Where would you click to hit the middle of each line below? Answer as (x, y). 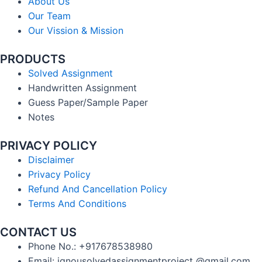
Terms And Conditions (77, 204)
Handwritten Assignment (82, 88)
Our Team (49, 16)
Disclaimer (51, 160)
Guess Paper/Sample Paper (88, 102)
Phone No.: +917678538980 (90, 246)
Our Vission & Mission (76, 30)
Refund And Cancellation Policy (98, 189)
